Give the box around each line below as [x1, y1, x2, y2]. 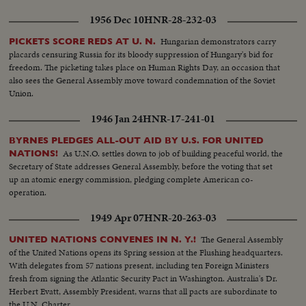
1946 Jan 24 [91, 111, 143, 126]
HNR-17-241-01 [143, 111, 215, 126]
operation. [9, 185, 47, 199]
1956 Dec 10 [89, 12, 144, 27]
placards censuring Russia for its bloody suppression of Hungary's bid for [9, 47, 274, 61]
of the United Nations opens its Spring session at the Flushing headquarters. [9, 245, 283, 259]
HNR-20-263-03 [143, 210, 217, 225]
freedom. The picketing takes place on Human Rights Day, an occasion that [9, 60, 281, 74]
